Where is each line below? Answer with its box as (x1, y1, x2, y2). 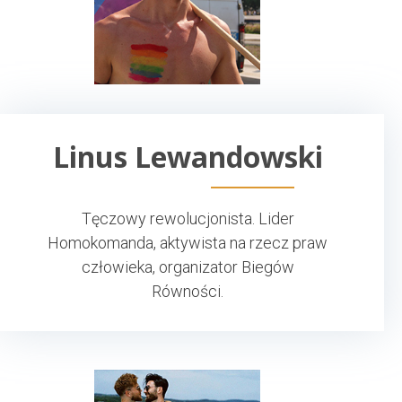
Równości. (152, 281, 223, 301)
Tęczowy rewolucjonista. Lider (81, 208, 294, 228)
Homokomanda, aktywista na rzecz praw (48, 232, 328, 252)
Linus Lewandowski (52, 136, 323, 176)
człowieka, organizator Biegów (81, 257, 294, 276)
